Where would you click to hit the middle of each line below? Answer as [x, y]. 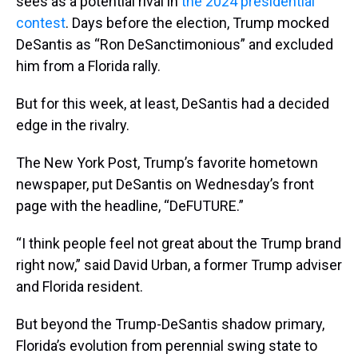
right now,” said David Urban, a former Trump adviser [179, 265]
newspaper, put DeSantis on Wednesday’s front [165, 184]
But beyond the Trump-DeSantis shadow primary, [170, 324]
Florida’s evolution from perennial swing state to [167, 345]
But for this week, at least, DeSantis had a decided [173, 103]
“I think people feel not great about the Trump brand [179, 243]
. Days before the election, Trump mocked [197, 22]
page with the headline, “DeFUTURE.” [130, 205]
